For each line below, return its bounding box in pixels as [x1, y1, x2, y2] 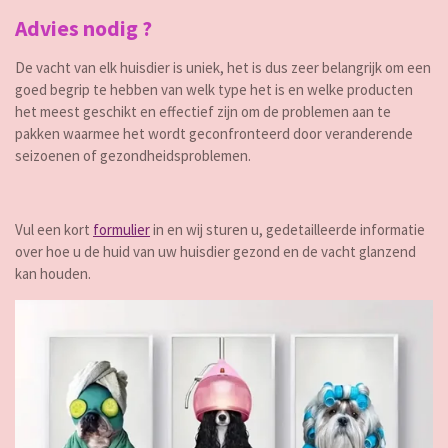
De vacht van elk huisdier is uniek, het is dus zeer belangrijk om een [15, 58, 431, 78]
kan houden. [15, 264, 91, 284]
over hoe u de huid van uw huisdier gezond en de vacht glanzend [15, 242, 416, 262]
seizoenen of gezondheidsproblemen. [15, 146, 251, 166]
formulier [93, 220, 150, 240]
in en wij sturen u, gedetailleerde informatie [150, 220, 425, 240]
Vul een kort [15, 220, 93, 240]
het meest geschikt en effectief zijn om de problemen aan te [15, 102, 391, 122]
